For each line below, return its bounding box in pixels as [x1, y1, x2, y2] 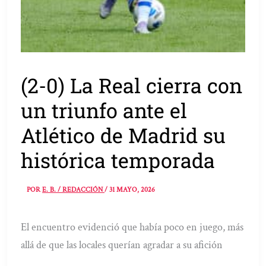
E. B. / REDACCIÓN [42, 185, 105, 195]
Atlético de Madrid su [21, 121, 226, 148]
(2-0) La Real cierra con [21, 71, 243, 99]
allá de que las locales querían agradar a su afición [21, 238, 223, 252]
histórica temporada [21, 146, 216, 173]
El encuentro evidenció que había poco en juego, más [21, 220, 244, 235]
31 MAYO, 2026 [109, 185, 156, 195]
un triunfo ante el [21, 96, 188, 123]
